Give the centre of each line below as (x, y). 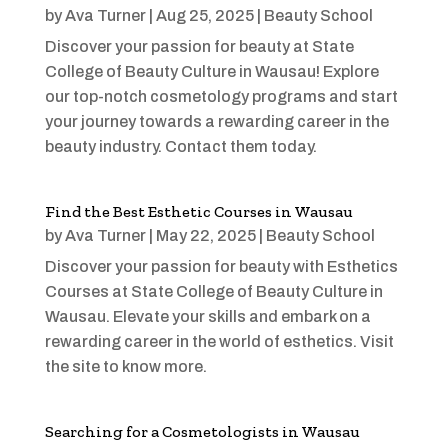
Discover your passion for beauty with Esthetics (221, 267)
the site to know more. (125, 367)
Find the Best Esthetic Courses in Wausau (198, 212)
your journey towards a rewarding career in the (216, 122)
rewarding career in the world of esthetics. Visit (219, 342)
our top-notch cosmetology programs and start (221, 97)
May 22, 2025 (205, 236)
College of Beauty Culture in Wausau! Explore (211, 72)
